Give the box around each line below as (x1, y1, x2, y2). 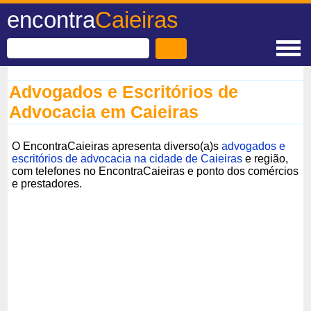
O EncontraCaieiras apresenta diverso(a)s (12, 140, 222, 152)
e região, (242, 152, 289, 165)
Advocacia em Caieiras (9, 102, 199, 121)
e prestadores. (12, 177, 83, 190)
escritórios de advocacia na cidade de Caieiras (12, 152, 243, 165)
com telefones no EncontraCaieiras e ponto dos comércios (12, 165, 299, 177)
